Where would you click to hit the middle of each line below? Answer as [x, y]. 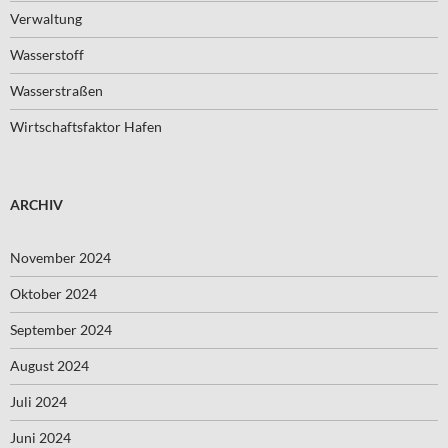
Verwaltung [46, 18]
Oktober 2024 [53, 293]
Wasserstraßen [56, 90]
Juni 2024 [40, 437]
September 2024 [61, 329]
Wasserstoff [47, 54]
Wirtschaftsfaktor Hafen [86, 126]
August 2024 [49, 365]
